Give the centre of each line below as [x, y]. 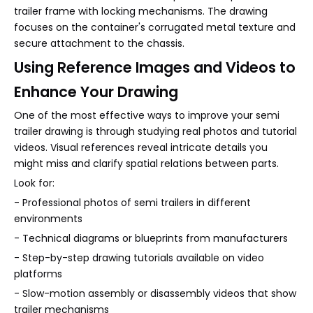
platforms [38, 274]
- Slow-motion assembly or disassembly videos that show [155, 293]
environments [48, 219]
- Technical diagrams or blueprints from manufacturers [151, 238]
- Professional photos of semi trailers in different [132, 203]
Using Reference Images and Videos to [155, 67]
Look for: [34, 183]
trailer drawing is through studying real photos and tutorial [155, 131]
